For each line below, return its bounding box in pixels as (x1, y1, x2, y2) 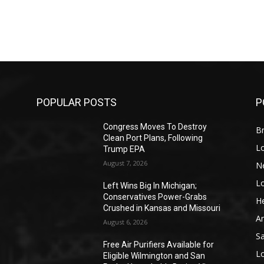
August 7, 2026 (103, 159, 148, 168)
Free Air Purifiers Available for (103, 240, 214, 250)
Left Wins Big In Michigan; (103, 181, 197, 191)
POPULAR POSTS (37, 96, 117, 109)
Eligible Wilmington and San (103, 251, 206, 261)
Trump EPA (103, 144, 146, 154)
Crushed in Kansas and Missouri (103, 203, 221, 213)
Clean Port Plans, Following (103, 133, 203, 143)
